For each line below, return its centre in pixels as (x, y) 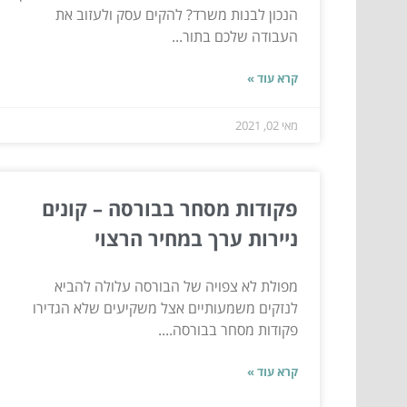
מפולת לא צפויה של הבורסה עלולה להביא (176, 287)
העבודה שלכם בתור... (235, 37)
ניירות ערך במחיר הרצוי (196, 238)
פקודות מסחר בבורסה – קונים (170, 208)
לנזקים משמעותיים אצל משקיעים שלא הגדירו (165, 308)
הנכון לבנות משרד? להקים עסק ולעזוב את (177, 15)
